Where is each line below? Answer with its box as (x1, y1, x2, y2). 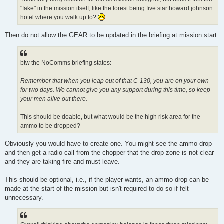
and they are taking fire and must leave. (5, 158, 120, 165)
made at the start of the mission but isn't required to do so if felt (5, 185, 189, 192)
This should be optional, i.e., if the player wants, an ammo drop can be (5, 176, 209, 183)
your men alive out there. (20, 95, 87, 102)
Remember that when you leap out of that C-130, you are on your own (20, 77, 209, 84)
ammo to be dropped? (20, 122, 80, 129)
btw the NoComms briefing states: (20, 59, 111, 66)
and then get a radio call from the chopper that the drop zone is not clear (5, 149, 214, 156)
